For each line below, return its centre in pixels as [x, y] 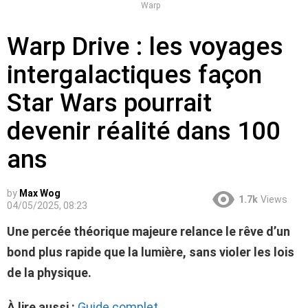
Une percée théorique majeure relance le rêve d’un [148, 231]
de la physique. [49, 272]
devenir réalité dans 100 [144, 131]
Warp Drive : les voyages [145, 46]
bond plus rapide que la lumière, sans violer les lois [151, 252]
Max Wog [40, 193]
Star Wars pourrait [109, 102]
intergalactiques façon [134, 74]
